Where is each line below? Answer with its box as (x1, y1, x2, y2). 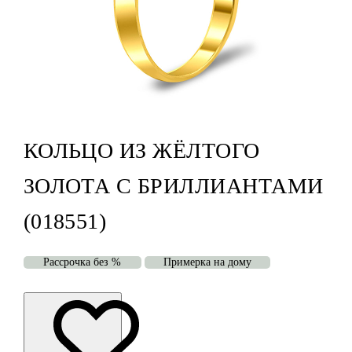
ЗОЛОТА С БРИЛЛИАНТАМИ (23, 174, 324, 199)
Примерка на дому (163, 256, 251, 269)
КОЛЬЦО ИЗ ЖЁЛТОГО (23, 138, 260, 163)
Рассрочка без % (43, 256, 122, 269)
